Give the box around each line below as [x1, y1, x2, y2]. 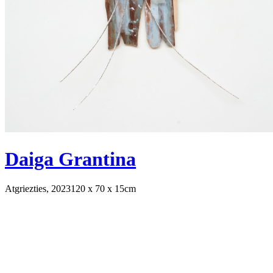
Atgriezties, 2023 [5, 183, 71, 194]
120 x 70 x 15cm [71, 183, 136, 194]
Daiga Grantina [5, 147, 136, 170]
